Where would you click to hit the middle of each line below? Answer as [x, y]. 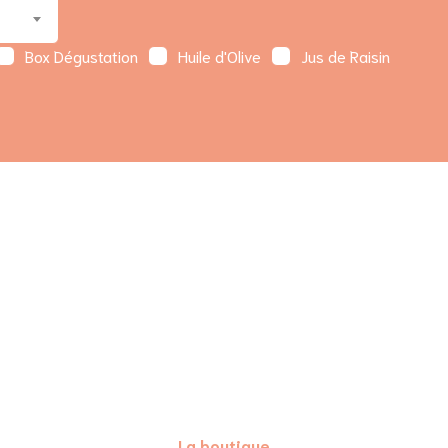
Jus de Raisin [345, 55]
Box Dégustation [81, 55]
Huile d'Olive [219, 55]
